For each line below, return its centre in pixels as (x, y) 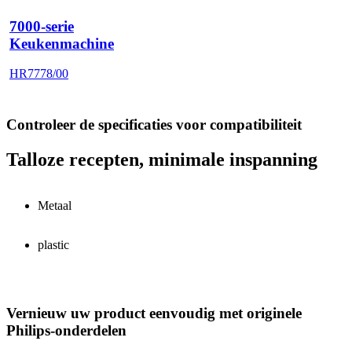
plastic (53, 245)
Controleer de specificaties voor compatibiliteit (154, 125)
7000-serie (42, 27)
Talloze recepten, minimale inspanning (162, 160)
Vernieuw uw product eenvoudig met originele (154, 313)
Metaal (55, 206)
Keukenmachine (62, 44)
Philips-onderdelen (66, 330)
